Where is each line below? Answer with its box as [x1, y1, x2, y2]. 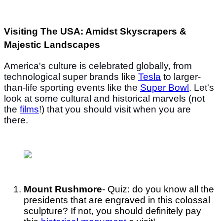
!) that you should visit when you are [39, 104, 191, 115]
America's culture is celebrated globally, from [4, 61, 192, 72]
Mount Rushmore [24, 184, 102, 195]
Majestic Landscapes [4, 39, 100, 50]
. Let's [189, 82, 214, 93]
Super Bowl [140, 82, 189, 93]
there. [4, 115, 28, 126]
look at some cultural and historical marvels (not [4, 93, 205, 104]
